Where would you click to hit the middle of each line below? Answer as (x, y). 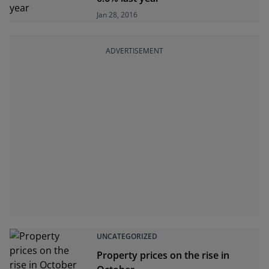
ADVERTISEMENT (134, 51)
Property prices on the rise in (163, 255)
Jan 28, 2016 (117, 15)
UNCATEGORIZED (127, 236)
